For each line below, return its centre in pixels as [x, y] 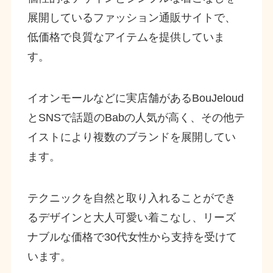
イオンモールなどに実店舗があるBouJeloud [135, 98]
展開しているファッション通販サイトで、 [131, 17]
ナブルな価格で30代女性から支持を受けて [132, 237]
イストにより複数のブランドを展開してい [131, 137]
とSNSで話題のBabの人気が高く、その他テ [136, 117]
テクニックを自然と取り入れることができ [131, 198]
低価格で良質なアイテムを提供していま [126, 37]
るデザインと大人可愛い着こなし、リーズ [131, 217]
